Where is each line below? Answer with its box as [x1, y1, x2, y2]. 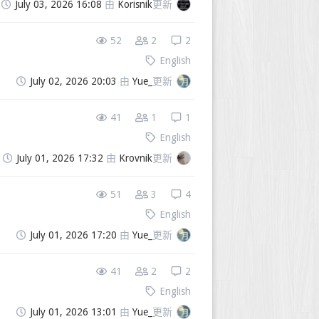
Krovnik [119, 152, 152, 164]
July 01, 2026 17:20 [30, 229, 117, 241]
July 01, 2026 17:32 [16, 152, 103, 164]
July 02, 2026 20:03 [30, 75, 117, 88]
